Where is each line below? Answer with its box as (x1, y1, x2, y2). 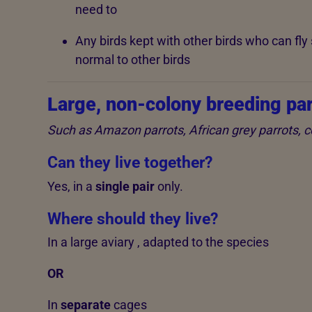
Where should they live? (47, 209, 218, 228)
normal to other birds (75, 52, 190, 68)
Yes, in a (47, 178, 95, 194)
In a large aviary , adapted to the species (47, 235, 269, 250)
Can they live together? (47, 153, 212, 172)
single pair (95, 178, 155, 194)
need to (75, 2, 117, 17)
